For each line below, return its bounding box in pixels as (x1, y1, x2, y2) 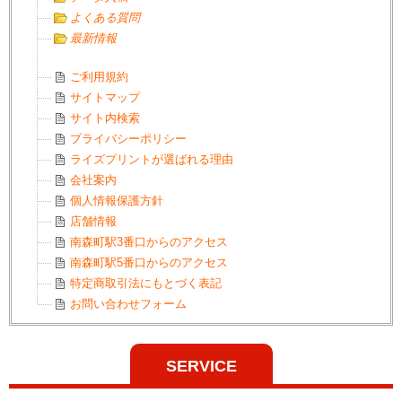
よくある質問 (70, 11, 140, 24)
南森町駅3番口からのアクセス (70, 235, 228, 249)
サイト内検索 (70, 111, 140, 125)
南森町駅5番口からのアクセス (70, 256, 228, 269)
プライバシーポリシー (70, 132, 187, 145)
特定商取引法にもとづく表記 (70, 276, 222, 290)
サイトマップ (70, 91, 140, 104)
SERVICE (165, 357, 237, 375)
